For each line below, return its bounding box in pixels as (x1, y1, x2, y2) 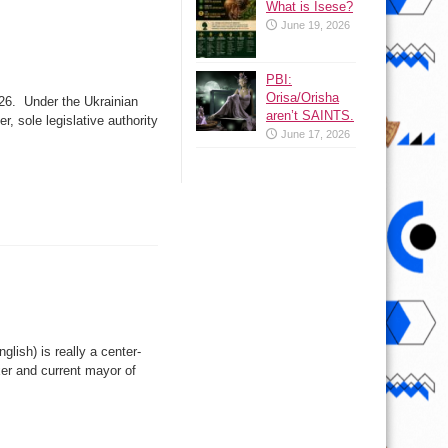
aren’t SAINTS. (266, 108, 354, 123)
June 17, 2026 (281, 128, 350, 140)
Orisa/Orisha (266, 90, 339, 105)
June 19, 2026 (281, 19, 350, 31)
